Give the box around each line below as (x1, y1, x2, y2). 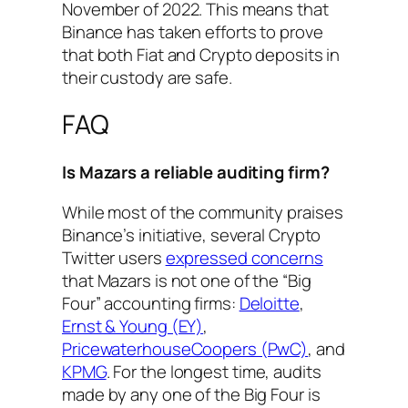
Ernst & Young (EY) (62, 313, 204, 338)
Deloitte (239, 291, 300, 315)
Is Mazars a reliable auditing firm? (62, 160, 330, 185)
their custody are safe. (62, 65, 232, 89)
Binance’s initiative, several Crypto (62, 222, 321, 247)
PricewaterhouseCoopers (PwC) (62, 336, 309, 361)
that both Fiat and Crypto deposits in (62, 42, 341, 66)
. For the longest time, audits (106, 359, 321, 383)
